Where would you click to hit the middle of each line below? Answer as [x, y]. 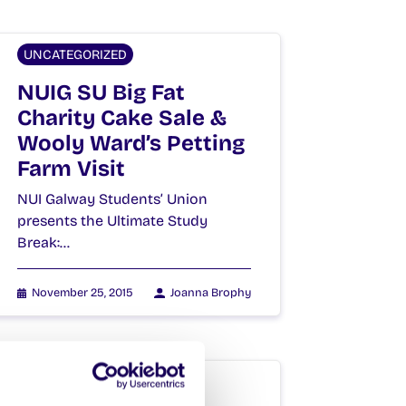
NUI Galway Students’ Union [112, 198]
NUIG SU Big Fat [101, 92]
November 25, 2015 [83, 292]
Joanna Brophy [211, 292]
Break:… [43, 242]
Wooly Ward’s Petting [131, 143]
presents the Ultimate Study [112, 220]
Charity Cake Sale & [122, 117]
